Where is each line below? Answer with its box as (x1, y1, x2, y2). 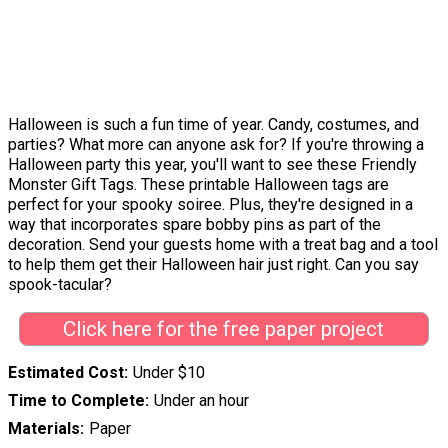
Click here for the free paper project (63, 316, 385, 341)
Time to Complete (8, 390, 145, 410)
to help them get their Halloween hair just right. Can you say (8, 254, 419, 274)
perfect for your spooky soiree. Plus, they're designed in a (8, 194, 413, 214)
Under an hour (153, 390, 249, 410)
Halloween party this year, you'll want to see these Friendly (8, 154, 417, 174)
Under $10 (132, 362, 205, 382)
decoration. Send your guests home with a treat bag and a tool (8, 234, 438, 254)
